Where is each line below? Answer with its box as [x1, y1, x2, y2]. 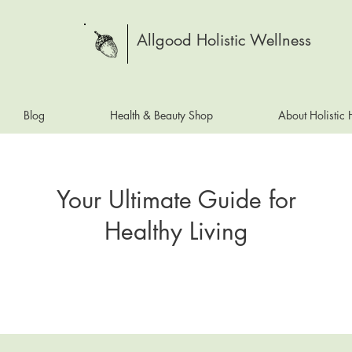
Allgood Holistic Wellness [137, 30, 311, 50]
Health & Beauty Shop [109, 108, 213, 123]
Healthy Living [104, 215, 247, 247]
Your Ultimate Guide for [56, 184, 296, 215]
